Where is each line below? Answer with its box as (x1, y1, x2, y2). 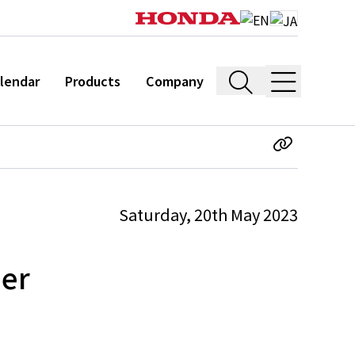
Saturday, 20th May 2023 (119, 203, 298, 226)
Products (65, 71, 120, 90)
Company (146, 71, 204, 90)
